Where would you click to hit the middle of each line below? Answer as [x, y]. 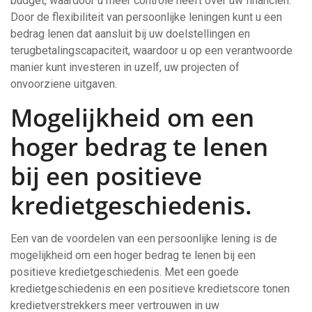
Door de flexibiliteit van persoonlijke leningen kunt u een [146, 17]
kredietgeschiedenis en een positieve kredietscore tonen [150, 289]
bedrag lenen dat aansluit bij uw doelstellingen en [130, 34]
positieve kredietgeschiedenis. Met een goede [125, 272]
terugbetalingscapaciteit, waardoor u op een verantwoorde [151, 50]
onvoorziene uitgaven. [64, 84]
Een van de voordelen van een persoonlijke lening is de [144, 239]
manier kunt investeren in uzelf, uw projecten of [125, 67]
